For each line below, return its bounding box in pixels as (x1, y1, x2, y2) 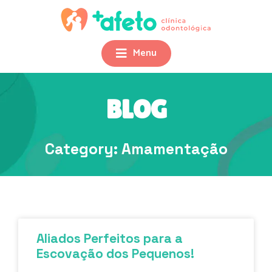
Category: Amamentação (44, 139, 228, 158)
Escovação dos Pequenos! (36, 245, 194, 262)
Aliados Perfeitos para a (36, 230, 183, 246)
